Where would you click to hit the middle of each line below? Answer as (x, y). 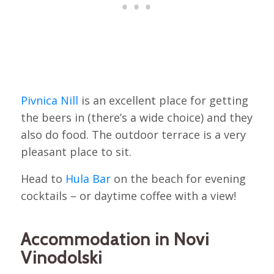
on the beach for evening (178, 178)
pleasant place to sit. (76, 152)
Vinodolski (61, 257)
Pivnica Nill (49, 101)
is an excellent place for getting (163, 101)
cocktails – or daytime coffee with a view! (128, 195)
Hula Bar (88, 178)
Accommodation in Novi (115, 239)
